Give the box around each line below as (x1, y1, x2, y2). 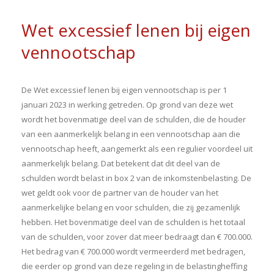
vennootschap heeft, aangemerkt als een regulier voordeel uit (21, 143, 253, 154)
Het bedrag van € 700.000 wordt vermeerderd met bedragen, (21, 245, 245, 257)
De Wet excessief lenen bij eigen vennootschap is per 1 (21, 84, 227, 95)
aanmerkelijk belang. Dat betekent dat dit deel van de (21, 157, 220, 169)
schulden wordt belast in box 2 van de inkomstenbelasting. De (21, 172, 251, 183)
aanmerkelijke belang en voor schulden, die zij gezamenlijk (21, 201, 240, 213)
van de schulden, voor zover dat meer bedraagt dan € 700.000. (21, 231, 253, 242)
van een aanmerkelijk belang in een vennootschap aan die (21, 128, 240, 139)
